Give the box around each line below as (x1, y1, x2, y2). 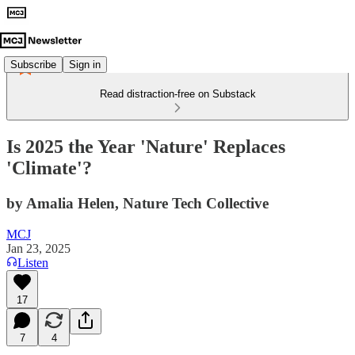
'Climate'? (6, 157, 92, 178)
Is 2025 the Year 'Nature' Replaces (6, 136, 285, 157)
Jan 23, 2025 (6, 241, 71, 255)
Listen (17, 255, 48, 269)
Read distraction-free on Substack (99, 88, 256, 100)
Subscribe (10, 58, 56, 71)
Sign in (69, 58, 101, 71)
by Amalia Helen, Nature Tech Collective (6, 194, 269, 212)
